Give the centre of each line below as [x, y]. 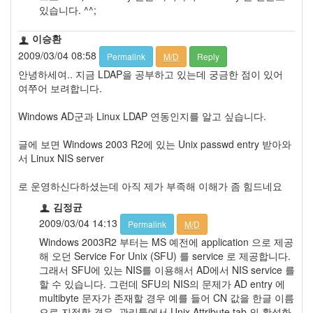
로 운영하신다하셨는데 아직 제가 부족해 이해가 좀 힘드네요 [150, 185]
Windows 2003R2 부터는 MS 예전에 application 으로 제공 [166, 241]
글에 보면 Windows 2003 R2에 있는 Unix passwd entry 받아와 [155, 144]
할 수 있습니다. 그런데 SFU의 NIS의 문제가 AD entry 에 [162, 283]
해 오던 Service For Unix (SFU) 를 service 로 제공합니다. [165, 255]
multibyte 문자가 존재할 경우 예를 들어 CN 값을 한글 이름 [167, 297]
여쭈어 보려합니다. [60, 88]
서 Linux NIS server [61, 158]
